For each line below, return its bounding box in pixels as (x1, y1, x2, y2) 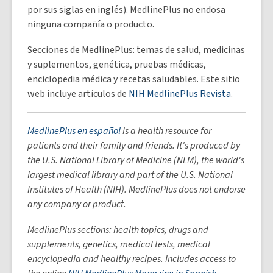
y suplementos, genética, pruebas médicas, (27, 58, 206, 71)
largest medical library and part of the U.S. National (27, 168, 233, 182)
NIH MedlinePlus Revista (129, 87, 231, 101)
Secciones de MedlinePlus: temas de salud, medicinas (27, 43, 245, 57)
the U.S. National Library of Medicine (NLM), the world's (27, 154, 244, 167)
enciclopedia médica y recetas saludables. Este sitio (27, 73, 240, 86)
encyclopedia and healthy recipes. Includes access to (27, 252, 236, 266)
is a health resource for (121, 124, 211, 138)
